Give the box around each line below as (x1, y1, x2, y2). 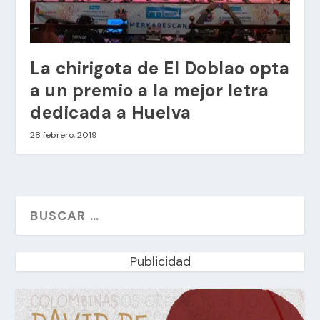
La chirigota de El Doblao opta (30, 57, 290, 80)
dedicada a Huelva (30, 101, 191, 124)
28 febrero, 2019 (30, 129, 98, 141)
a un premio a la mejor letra (30, 79, 269, 102)
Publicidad (129, 253, 191, 271)
